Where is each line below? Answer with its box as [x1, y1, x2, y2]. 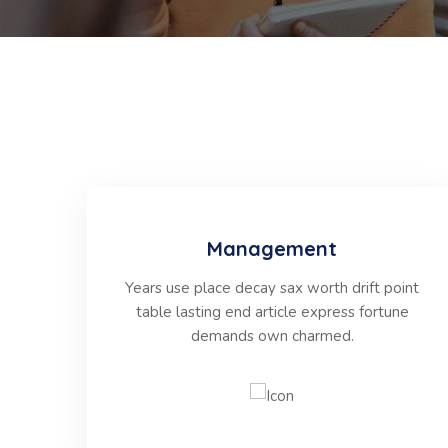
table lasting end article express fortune [135, 302, 409, 322]
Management [207, 236, 337, 261]
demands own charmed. [190, 326, 354, 346]
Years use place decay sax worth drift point [125, 278, 419, 298]
